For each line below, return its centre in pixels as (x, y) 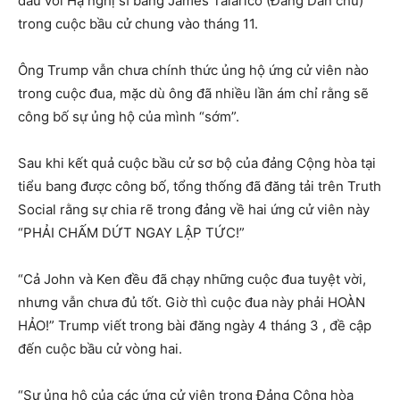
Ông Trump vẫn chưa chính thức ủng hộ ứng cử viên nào (193, 71)
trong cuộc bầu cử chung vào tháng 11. (138, 24)
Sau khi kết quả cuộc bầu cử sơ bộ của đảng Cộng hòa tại (197, 163)
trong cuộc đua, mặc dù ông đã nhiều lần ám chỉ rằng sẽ (193, 94)
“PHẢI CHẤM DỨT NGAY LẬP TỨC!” (131, 233)
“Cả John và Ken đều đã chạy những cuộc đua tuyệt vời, (192, 279)
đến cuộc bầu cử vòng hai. (100, 349)
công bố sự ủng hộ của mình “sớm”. (130, 117)
